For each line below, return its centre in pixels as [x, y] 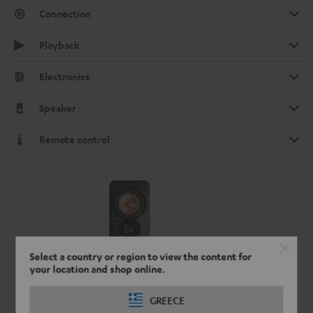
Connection [65, 13]
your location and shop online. [97, 269]
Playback [59, 45]
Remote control [74, 139]
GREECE [167, 300]
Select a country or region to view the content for [141, 256]
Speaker [58, 108]
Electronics [65, 76]
